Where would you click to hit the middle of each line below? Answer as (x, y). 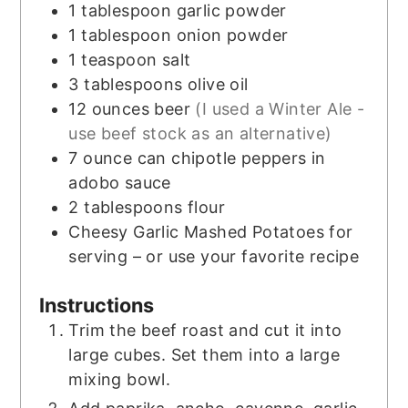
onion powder (232, 36)
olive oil (218, 85)
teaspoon (119, 60)
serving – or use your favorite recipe (214, 257)
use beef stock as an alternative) (200, 134)
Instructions (97, 306)
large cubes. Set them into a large (204, 355)
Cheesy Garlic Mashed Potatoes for (211, 232)
